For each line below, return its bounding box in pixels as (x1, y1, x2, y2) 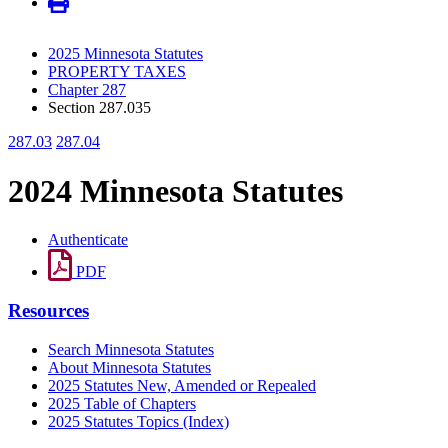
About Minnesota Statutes (48, 358, 211, 376)
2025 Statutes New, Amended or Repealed (48, 376, 316, 394)
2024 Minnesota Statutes (8, 172, 343, 209)
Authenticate (48, 231, 128, 249)
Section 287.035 (48, 99, 151, 117)
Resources (8, 299, 89, 321)
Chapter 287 (48, 81, 126, 99)
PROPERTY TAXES (48, 63, 186, 81)
